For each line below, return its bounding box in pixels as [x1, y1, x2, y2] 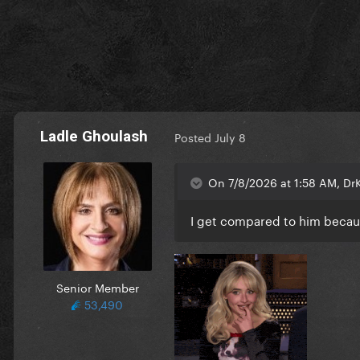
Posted [174, 128, 215, 146]
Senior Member [55, 277, 139, 296]
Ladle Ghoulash [40, 126, 148, 145]
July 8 [215, 128, 246, 146]
